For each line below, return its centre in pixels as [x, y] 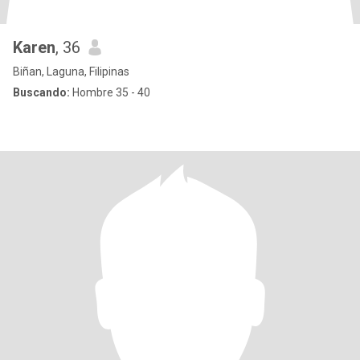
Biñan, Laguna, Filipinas [71, 72]
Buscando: [41, 92]
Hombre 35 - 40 [110, 92]
